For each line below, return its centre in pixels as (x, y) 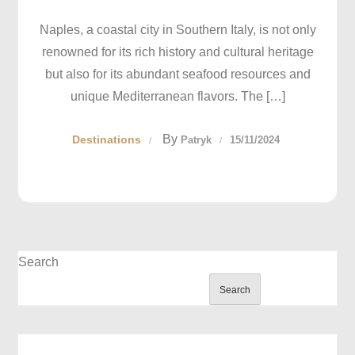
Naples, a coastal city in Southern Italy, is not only (177, 30)
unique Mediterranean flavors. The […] (177, 96)
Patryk (196, 140)
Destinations (106, 139)
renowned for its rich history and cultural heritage (177, 52)
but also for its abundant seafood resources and (177, 74)
